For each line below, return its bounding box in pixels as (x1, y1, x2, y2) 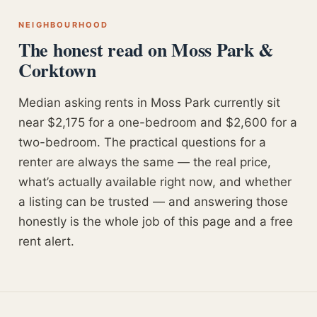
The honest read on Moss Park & (18, 36, 275, 63)
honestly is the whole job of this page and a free (18, 214, 293, 229)
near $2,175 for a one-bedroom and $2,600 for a (18, 115, 297, 129)
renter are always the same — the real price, (18, 155, 271, 169)
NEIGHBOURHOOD (18, 20, 109, 30)
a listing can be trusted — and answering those (18, 195, 288, 209)
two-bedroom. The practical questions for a (18, 135, 266, 149)
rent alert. (18, 234, 74, 248)
